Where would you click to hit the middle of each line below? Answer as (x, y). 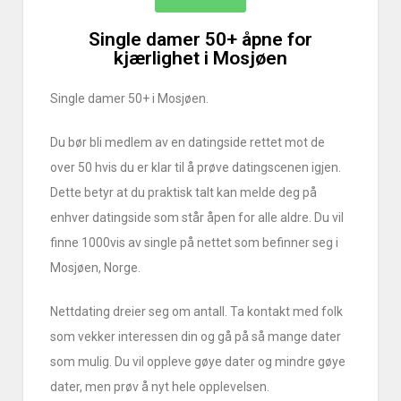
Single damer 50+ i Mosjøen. (131, 99)
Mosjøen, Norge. (96, 268)
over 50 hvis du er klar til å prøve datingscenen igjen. (196, 168)
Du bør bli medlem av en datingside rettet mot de (188, 143)
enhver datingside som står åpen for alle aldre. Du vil (197, 218)
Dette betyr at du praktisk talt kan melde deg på (184, 193)
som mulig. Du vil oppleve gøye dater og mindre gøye (198, 362)
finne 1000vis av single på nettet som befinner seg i (195, 243)
